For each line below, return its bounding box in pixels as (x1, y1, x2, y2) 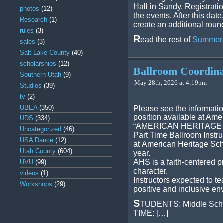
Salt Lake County (20, 49, 70, 56)
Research (20, 16, 47, 23)
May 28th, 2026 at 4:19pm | (134, 79, 210, 86)
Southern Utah (20, 71, 61, 78)
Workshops (20, 180, 52, 188)
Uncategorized (20, 125, 61, 133)
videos (20, 169, 39, 177)
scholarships (20, 60, 56, 67)
